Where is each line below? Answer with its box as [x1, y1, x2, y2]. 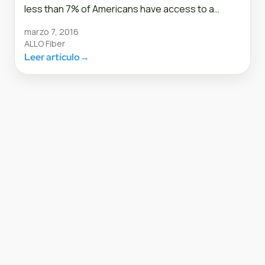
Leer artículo [24, 51, 80, 64]
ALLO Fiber [24, 38, 65, 50]
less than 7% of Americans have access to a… [24, 2, 219, 16]
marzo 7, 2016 [24, 26, 79, 38]
